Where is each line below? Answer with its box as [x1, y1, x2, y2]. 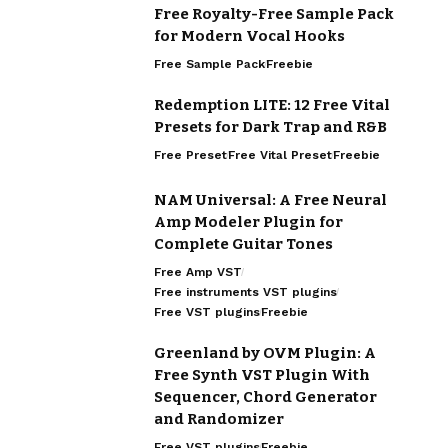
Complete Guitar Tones [154, 235, 333, 254]
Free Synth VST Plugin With [154, 366, 370, 385]
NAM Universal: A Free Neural [154, 191, 387, 210]
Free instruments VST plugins [154, 285, 337, 300]
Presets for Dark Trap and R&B [154, 118, 387, 137]
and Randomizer [154, 410, 284, 429]
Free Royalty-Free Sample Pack [154, 5, 394, 24]
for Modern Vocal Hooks [154, 27, 345, 46]
